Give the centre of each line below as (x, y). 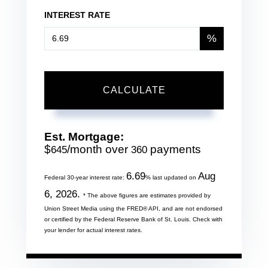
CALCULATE (134, 90)
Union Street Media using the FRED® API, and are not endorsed (133, 208)
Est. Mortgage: (84, 136)
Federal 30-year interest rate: (85, 177)
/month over (99, 149)
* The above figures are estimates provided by (147, 195)
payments (174, 149)
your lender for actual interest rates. (93, 230)
